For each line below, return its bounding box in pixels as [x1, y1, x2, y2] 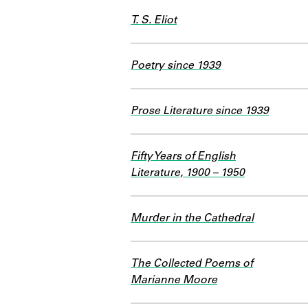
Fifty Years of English [131, 151, 236, 162]
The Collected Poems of [131, 258, 253, 269]
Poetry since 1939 [131, 60, 221, 71]
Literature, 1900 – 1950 [131, 167, 245, 179]
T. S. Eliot [131, 14, 177, 26]
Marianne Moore [131, 274, 217, 286]
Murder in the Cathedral [131, 212, 254, 224]
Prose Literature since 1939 [131, 105, 269, 117]
